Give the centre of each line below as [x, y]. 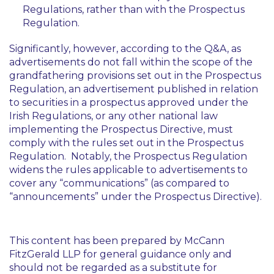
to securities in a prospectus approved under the [129, 102]
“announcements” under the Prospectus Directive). [135, 197]
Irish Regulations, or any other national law [113, 116]
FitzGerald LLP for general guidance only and [120, 254]
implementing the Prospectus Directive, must [121, 129]
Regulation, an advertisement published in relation [134, 89]
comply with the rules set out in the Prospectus [126, 143]
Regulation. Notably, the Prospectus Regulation [128, 156]
